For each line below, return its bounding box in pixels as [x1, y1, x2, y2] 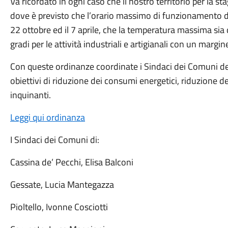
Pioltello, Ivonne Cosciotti [10, 200, 108, 214]
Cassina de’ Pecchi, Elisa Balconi [10, 155, 133, 169]
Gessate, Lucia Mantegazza [10, 178, 114, 191]
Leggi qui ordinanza [10, 110, 85, 124]
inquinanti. [10, 88, 51, 102]
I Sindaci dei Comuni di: [10, 133, 99, 147]
